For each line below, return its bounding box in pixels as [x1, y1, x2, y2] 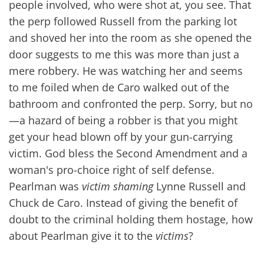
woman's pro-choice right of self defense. [9, 163, 214, 177]
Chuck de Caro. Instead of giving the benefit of [9, 196, 237, 210]
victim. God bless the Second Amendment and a [9, 146, 247, 160]
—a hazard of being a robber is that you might [9, 113, 237, 127]
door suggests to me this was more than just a [9, 47, 239, 61]
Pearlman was [9, 179, 82, 193]
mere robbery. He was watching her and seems [9, 64, 243, 78]
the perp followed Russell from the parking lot [9, 14, 237, 28]
